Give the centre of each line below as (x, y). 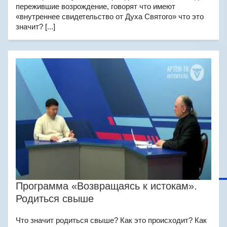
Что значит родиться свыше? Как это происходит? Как (111, 220)
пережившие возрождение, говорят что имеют (96, 6)
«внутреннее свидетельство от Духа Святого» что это (110, 16)
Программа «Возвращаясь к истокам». (106, 186)
